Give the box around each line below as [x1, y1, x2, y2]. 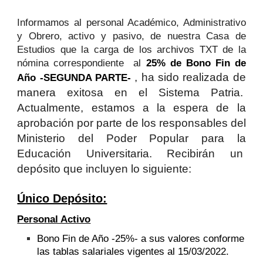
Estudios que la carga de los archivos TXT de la [17, 44, 246, 55]
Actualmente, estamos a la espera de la [17, 102, 246, 114]
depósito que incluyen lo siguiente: [17, 163, 192, 175]
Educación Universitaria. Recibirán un [17, 147, 246, 160]
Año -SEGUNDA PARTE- [17, 72, 131, 83]
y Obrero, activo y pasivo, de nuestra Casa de [17, 31, 246, 42]
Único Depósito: [17, 192, 107, 205]
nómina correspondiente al [17, 58, 146, 69]
